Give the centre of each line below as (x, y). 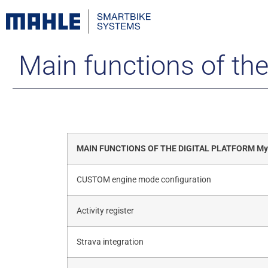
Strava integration (110, 242)
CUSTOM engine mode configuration (144, 179)
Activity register (105, 211)
